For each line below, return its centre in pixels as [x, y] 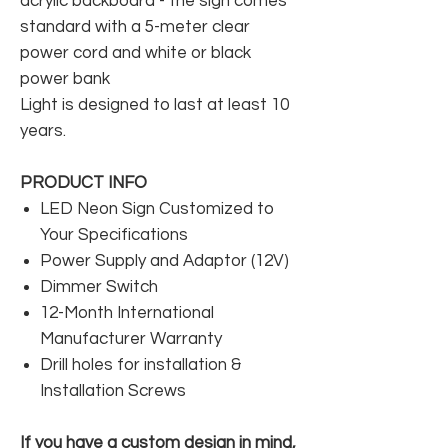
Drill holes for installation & [140, 364]
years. [43, 130]
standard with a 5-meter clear [135, 26]
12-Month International [127, 312]
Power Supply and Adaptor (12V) [164, 260]
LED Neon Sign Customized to [157, 208]
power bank [65, 78]
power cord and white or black [135, 52]
